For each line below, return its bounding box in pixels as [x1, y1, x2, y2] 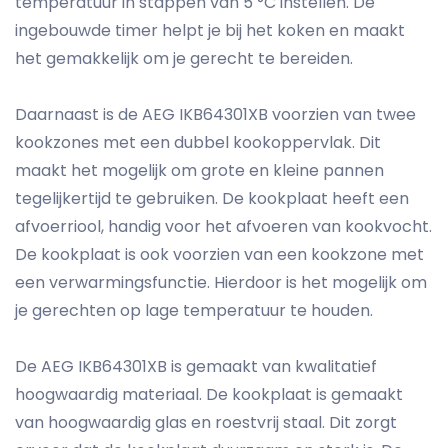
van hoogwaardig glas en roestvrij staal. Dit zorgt [15, 411, 397, 435]
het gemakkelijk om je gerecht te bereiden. [15, 47, 353, 71]
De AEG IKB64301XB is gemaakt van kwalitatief [15, 355, 377, 379]
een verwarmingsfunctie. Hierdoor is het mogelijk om [15, 271, 427, 295]
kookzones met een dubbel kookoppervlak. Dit [15, 131, 381, 155]
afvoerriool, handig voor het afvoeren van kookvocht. [15, 215, 432, 239]
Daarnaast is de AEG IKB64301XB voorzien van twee [15, 103, 416, 127]
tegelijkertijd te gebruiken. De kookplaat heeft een [15, 187, 409, 211]
